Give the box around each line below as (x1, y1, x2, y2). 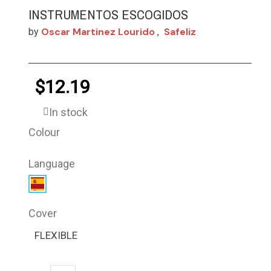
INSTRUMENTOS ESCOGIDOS (28, 5, 189, 24)
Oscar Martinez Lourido (41, 25, 155, 38)
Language (28, 157, 76, 170)
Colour (28, 125, 60, 139)
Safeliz (164, 25, 197, 38)
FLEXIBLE (34, 229, 78, 241)
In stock (49, 105, 88, 119)
